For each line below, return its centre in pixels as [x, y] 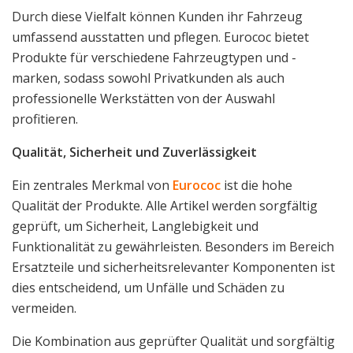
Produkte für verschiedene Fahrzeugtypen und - [154, 57]
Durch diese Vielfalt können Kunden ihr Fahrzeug [157, 16]
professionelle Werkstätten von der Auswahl [143, 98]
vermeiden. [44, 308]
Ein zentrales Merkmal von [92, 185]
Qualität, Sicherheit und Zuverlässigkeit [134, 152]
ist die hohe [256, 185]
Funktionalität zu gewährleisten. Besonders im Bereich [173, 246]
